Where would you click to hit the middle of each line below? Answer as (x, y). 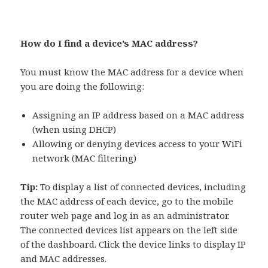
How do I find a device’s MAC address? (109, 43)
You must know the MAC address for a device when (132, 72)
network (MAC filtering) (85, 158)
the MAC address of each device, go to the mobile (127, 201)
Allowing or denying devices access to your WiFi (138, 144)
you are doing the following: (83, 86)
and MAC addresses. (64, 259)
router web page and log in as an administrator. (125, 216)
